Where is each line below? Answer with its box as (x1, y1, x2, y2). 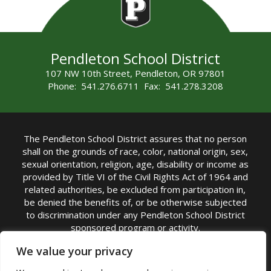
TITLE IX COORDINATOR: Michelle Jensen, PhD (37, 241, 233, 254)
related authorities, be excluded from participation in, (25, 183, 246, 195)
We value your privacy (16, 244, 133, 258)
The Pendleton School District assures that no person (24, 132, 247, 145)
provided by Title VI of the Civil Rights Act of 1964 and (22, 170, 248, 183)
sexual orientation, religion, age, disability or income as (22, 157, 249, 170)
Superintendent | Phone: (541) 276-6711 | (45, 254, 226, 267)
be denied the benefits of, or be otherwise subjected (24, 195, 247, 208)
